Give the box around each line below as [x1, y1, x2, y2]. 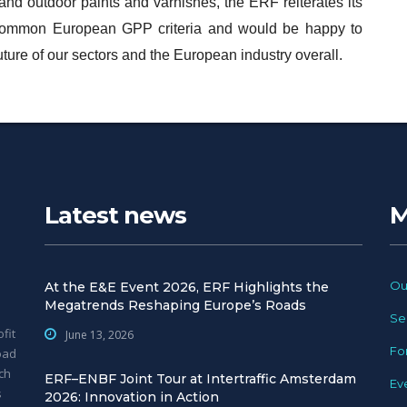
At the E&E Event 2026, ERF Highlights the [45, 279, 329, 296]
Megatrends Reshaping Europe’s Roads [45, 297, 306, 314]
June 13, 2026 [65, 327, 134, 343]
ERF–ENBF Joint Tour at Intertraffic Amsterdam [45, 371, 356, 388]
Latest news [45, 201, 186, 231]
